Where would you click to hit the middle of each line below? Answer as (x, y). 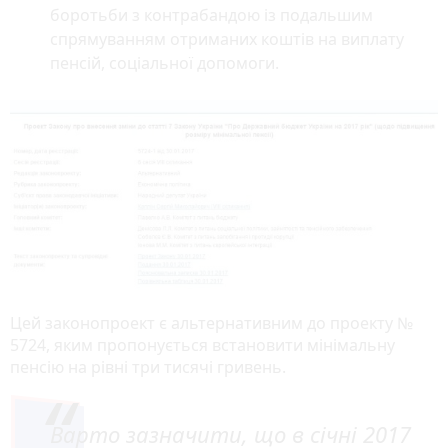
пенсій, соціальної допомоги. (164, 62)
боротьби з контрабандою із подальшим (211, 14)
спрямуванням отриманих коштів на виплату (227, 38)
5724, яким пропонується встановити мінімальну (202, 344)
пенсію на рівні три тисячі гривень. (148, 366)
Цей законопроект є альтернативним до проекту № (211, 322)
